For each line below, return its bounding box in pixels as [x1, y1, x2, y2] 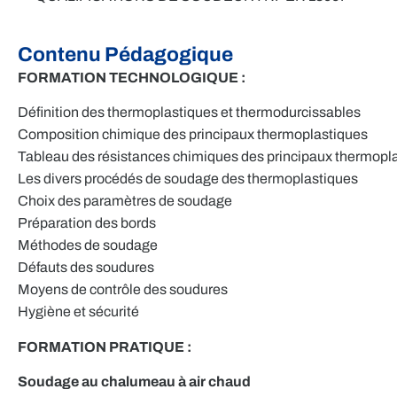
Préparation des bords [18, 215, 156, 231]
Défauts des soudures [18, 260, 154, 276]
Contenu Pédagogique [18, 43, 233, 66]
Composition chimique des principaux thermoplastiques [18, 127, 368, 143]
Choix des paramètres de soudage [18, 193, 232, 209]
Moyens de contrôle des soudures [18, 282, 228, 298]
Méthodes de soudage [18, 237, 158, 253]
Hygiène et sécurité [18, 304, 139, 320]
